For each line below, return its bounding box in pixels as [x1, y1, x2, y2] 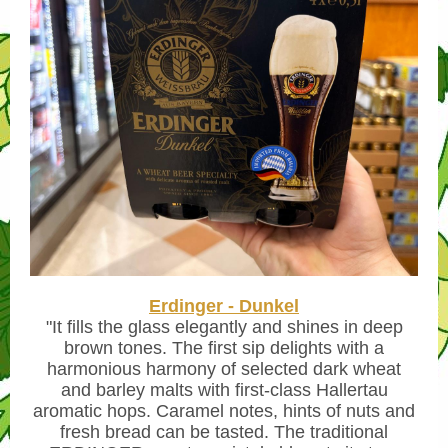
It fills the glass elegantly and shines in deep [51, 317, 403, 337]
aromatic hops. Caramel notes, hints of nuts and [33, 401, 415, 421]
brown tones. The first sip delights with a [64, 338, 384, 358]
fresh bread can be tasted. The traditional [60, 422, 388, 442]
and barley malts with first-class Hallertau [60, 380, 388, 400]
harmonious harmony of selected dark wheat [47, 359, 401, 379]
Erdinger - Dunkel [149, 296, 299, 316]
